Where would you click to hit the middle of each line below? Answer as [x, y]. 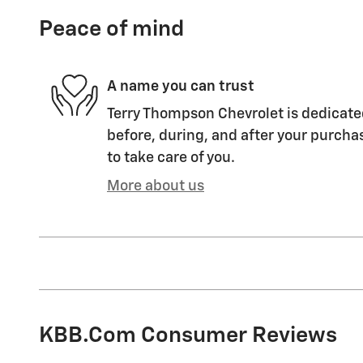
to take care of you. [171, 158]
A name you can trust [181, 86]
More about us [156, 187]
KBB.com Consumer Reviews [188, 336]
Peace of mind [111, 30]
